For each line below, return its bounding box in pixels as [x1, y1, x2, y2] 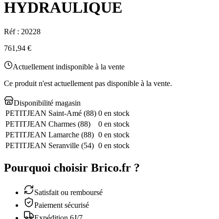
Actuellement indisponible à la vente [13, 62, 125, 71]
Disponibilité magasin [14, 98, 81, 107]
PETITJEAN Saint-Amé [5, 109, 82, 117]
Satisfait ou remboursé [34, 188, 103, 197]
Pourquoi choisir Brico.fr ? [4, 161, 140, 174]
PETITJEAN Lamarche [5, 130, 79, 139]
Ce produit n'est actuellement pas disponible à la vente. [4, 79, 172, 88]
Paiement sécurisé [34, 200, 89, 209]
